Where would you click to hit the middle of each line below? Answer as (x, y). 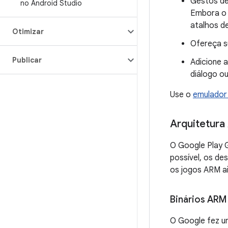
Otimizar (28, 32)
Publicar (27, 60)
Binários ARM (198, 199)
